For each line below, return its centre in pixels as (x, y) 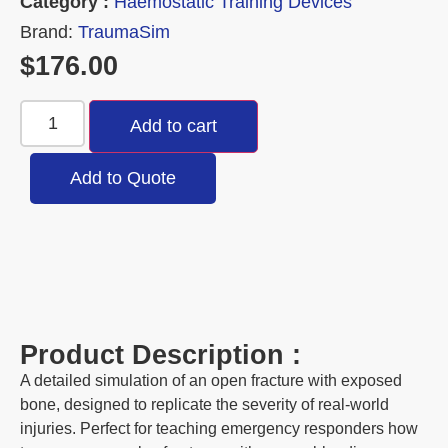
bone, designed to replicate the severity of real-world (204, 405)
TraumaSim (124, 31)
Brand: (49, 31)
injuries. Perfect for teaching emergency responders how (219, 429)
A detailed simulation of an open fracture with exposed (211, 381)
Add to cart (174, 126)
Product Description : (160, 355)
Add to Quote (123, 178)
